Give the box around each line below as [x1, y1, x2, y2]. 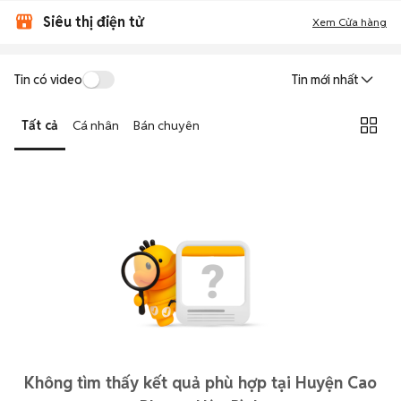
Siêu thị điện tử [43, 13, 143, 31]
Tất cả [21, 116, 58, 133]
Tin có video [14, 71, 82, 88]
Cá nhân [73, 116, 119, 133]
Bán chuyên [133, 116, 200, 133]
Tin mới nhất [292, 72, 358, 88]
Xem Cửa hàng [312, 15, 387, 29]
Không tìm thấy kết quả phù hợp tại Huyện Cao [24, 372, 377, 393]
